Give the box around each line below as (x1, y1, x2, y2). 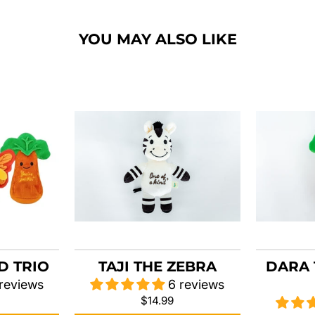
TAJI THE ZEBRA (98, 258, 217, 276)
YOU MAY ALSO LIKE (78, 30, 237, 48)
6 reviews (168, 277, 225, 292)
